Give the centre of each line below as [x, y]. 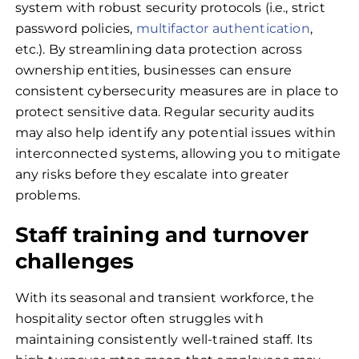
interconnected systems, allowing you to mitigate [178, 153]
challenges [75, 262]
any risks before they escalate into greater [152, 174]
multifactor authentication [223, 28]
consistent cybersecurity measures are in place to [177, 91]
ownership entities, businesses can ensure [153, 70]
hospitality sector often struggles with [139, 319]
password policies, [75, 28]
